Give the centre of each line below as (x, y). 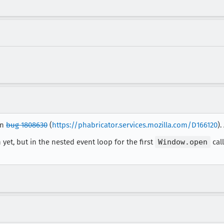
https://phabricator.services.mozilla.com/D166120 (135, 125)
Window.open (183, 142)
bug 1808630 (27, 125)
